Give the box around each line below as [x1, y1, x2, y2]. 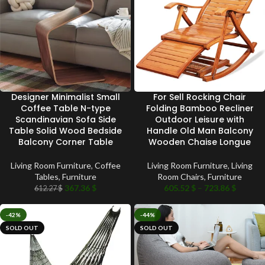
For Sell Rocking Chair [153, 91, 246, 103]
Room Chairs [157, 171, 204, 182]
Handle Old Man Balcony [146, 124, 253, 137]
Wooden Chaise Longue [148, 135, 251, 148]
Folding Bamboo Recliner [146, 102, 254, 114]
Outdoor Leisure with [155, 113, 244, 125]
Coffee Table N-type [20, 102, 111, 114]
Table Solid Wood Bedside [9, 124, 122, 137]
